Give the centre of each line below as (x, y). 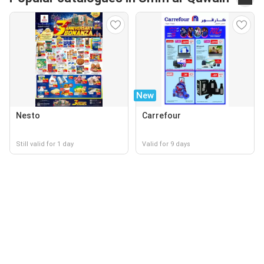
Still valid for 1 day (45, 144)
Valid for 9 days (166, 144)
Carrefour (161, 115)
